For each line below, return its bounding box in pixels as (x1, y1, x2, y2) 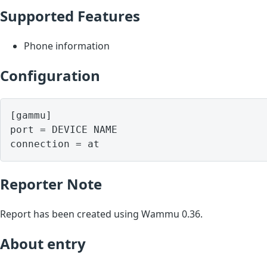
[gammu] (10, 109, 52, 121)
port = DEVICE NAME (10, 123, 117, 135)
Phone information (24, 39, 110, 52)
